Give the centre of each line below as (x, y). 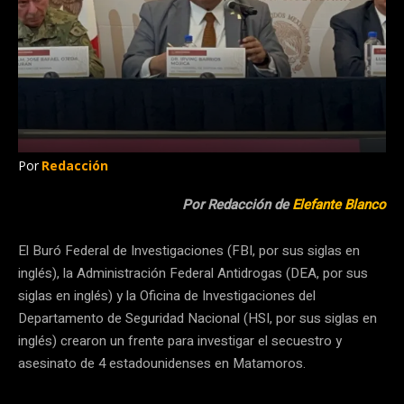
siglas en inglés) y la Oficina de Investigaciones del (167, 295)
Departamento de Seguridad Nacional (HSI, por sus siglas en (197, 318)
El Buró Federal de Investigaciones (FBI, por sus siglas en (189, 250)
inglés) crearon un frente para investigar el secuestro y (180, 340)
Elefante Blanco (339, 204)
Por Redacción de (237, 204)
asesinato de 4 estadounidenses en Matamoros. (162, 363)
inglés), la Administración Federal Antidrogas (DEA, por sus (193, 273)
